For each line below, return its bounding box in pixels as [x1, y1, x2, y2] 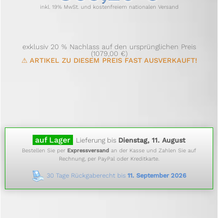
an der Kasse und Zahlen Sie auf [109, 147, 196, 154]
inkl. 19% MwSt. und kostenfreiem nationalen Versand [39, 4, 179, 11]
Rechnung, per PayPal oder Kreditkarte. [59, 155, 159, 162]
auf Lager [35, 135, 71, 145]
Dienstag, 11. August [118, 136, 185, 144]
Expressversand [67, 147, 109, 154]
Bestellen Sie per [22, 147, 67, 154]
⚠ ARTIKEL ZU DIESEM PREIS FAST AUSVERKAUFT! [21, 56, 197, 64]
